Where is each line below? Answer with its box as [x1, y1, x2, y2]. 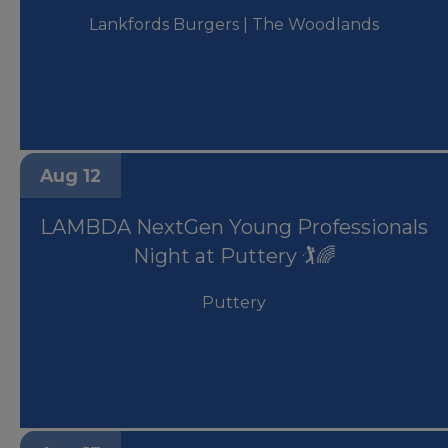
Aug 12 [40, 169, 101, 191]
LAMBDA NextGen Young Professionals [40, 219, 428, 244]
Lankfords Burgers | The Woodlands [89, 19, 379, 39]
